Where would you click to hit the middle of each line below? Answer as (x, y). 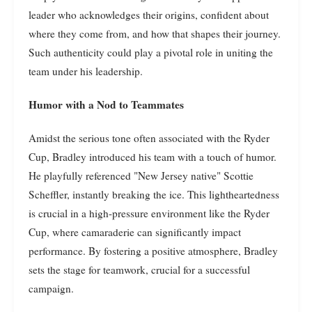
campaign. (51, 288)
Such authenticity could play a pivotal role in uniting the (151, 52)
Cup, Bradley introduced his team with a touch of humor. (153, 156)
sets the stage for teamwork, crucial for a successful (139, 269)
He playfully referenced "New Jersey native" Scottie (141, 175)
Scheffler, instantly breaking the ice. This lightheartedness (154, 194)
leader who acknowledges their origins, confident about (149, 14)
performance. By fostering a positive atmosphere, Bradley (153, 250)
